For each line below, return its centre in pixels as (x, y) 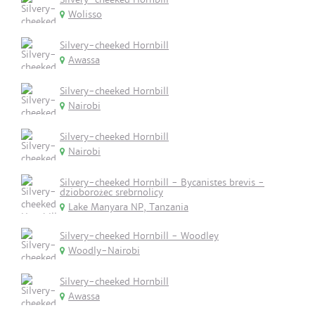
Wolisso (85, 14)
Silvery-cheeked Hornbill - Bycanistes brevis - (162, 182)
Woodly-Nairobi (104, 251)
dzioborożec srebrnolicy (111, 192)
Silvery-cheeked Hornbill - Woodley (139, 236)
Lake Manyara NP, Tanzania (128, 207)
